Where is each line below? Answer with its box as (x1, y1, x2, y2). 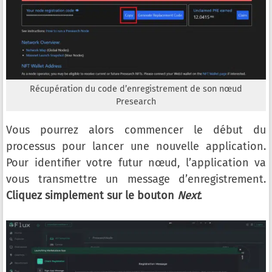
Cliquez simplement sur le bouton (6, 189, 177, 203)
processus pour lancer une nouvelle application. (6, 140, 266, 154)
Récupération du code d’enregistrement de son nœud (30, 84, 242, 95)
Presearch (116, 97, 156, 107)
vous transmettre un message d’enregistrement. (6, 172, 266, 186)
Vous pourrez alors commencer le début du (6, 123, 266, 137)
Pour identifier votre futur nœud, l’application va (6, 156, 266, 170)
